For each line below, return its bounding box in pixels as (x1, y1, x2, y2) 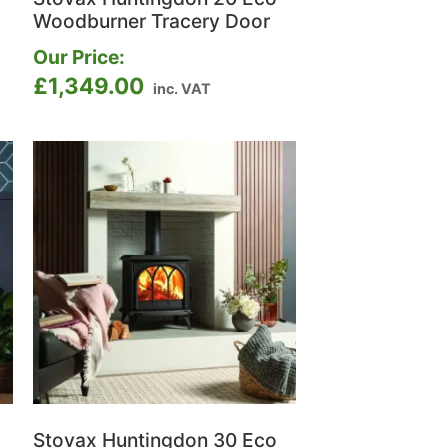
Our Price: (33, 45, 126, 70)
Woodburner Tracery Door (33, 8, 271, 33)
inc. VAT (153, 80, 212, 98)
